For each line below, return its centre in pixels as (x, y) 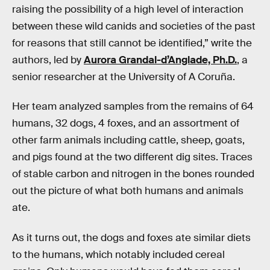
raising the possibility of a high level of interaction (128, 9)
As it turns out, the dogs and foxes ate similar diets (131, 238)
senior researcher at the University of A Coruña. (124, 77)
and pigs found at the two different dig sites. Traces (132, 157)
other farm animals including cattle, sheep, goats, (128, 140)
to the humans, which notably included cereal (118, 255)
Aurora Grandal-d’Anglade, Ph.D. (160, 60)
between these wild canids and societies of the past (134, 26)
